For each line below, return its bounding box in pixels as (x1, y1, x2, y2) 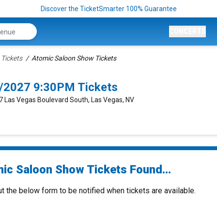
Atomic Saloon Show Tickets (31, 54, 116, 62)
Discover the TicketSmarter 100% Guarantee (40, 5, 177, 13)
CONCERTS (169, 27, 206, 36)
